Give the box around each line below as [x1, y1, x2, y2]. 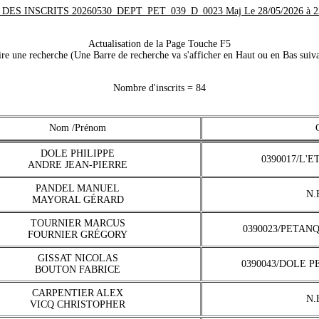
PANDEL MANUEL [36, 183, 120, 194]
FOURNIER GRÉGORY [28, 229, 127, 240]
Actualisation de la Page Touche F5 [88, 38, 231, 49]
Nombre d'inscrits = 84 [113, 83, 206, 93]
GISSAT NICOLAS [37, 253, 118, 263]
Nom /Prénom [49, 122, 106, 133]
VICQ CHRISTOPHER [30, 299, 125, 310]
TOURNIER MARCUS [30, 218, 125, 229]
